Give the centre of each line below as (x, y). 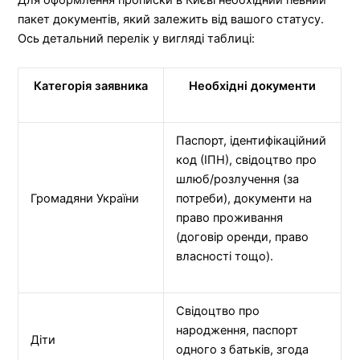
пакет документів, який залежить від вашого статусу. (171, 20)
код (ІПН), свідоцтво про (247, 160)
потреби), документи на (244, 198)
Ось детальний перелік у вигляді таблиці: (137, 39)
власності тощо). (225, 256)
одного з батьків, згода (243, 349)
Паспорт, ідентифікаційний (252, 140)
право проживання (230, 217)
